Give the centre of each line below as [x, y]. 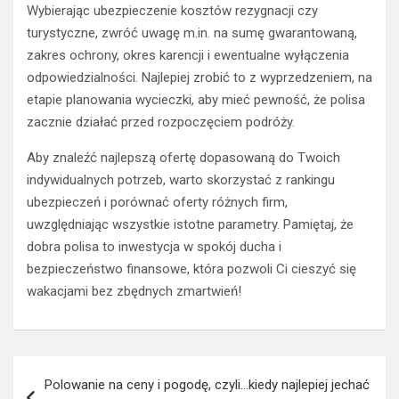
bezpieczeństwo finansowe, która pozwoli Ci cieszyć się [191, 269]
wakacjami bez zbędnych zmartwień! [134, 292]
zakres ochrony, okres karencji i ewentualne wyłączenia [188, 56]
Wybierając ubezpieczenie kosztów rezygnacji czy [172, 11]
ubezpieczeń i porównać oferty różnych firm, [157, 203]
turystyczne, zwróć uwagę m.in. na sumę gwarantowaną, [192, 33]
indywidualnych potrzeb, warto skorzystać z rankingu [181, 180]
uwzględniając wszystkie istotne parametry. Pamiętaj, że [190, 225]
